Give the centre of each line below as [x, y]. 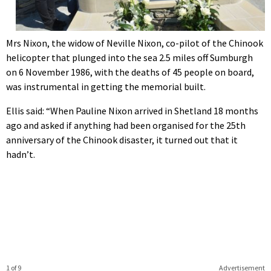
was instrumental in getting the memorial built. [106, 87]
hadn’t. [21, 155]
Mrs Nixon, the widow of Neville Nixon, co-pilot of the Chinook [135, 43]
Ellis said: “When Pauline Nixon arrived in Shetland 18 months [132, 111]
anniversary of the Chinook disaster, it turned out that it [122, 140]
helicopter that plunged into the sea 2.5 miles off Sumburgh [129, 58]
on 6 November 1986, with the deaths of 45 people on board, [130, 72]
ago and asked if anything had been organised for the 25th [126, 126]
